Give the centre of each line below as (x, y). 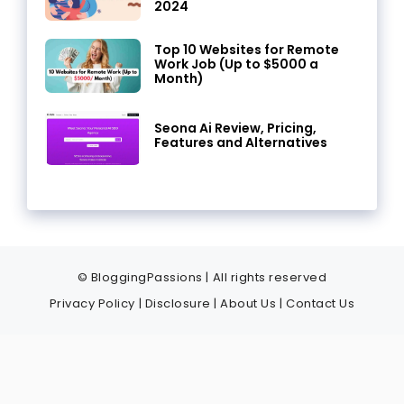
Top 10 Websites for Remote (246, 49)
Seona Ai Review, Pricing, (235, 129)
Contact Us (321, 303)
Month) (179, 78)
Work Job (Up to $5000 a (236, 64)
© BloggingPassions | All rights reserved (202, 277)
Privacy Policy (92, 303)
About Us (248, 303)
